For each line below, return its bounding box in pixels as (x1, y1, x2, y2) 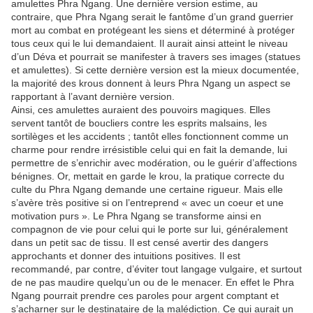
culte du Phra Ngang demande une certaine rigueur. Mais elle (11, 184, 283, 195)
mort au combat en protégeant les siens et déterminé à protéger (11, 24, 295, 36)
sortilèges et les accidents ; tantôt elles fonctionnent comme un (11, 131, 289, 142)
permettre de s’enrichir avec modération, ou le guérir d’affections (11, 157, 297, 168)
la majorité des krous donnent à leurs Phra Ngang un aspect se (11, 78, 291, 89)
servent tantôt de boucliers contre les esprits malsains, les (11, 117, 267, 129)
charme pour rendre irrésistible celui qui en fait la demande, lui (11, 144, 287, 155)
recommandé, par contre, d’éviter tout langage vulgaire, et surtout (11, 263, 302, 275)
